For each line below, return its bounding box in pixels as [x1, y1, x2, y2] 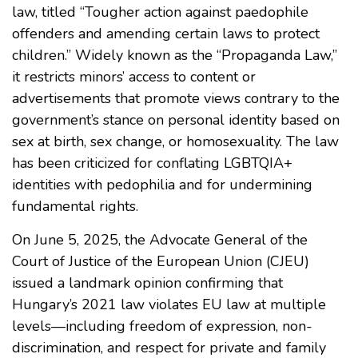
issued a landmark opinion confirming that [12, 273, 283, 293]
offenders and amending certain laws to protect [12, 24, 320, 44]
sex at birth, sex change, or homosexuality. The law [12, 132, 339, 152]
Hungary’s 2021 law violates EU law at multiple [12, 295, 326, 315]
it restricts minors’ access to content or [12, 67, 256, 87]
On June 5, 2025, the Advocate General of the [12, 230, 308, 250]
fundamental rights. [12, 197, 138, 217]
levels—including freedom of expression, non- [12, 316, 312, 336]
